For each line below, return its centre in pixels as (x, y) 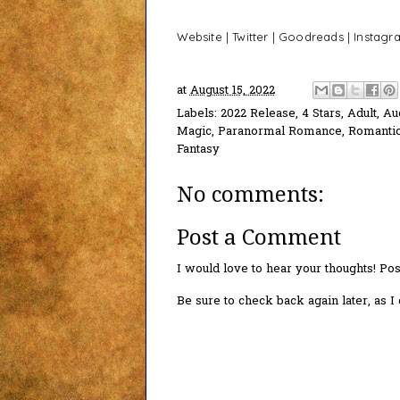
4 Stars (321, 114)
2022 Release (258, 114)
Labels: (198, 114)
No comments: (250, 195)
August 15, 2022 (232, 90)
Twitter (250, 37)
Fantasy (198, 150)
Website (199, 37)
